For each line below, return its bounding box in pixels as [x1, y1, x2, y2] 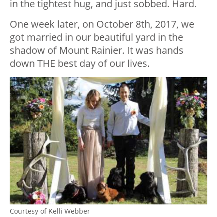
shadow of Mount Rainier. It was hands [10, 43, 184, 57]
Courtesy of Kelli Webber [10, 206, 90, 216]
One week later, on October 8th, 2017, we [10, 17, 194, 31]
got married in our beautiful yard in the [10, 30, 183, 44]
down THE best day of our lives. [10, 56, 150, 70]
